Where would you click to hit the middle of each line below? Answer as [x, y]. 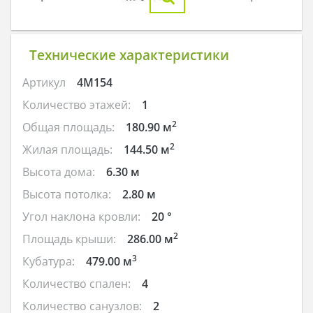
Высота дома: [59, 172]
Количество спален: [77, 284]
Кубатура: [49, 262]
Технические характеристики [129, 55]
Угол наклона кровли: [81, 217]
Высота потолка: [67, 195]
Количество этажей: [77, 105]
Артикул [44, 83]
